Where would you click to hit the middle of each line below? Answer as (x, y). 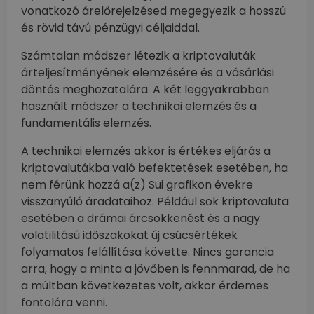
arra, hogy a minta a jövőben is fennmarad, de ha (156, 269)
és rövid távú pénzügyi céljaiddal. (110, 28)
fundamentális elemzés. (86, 123)
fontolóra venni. (64, 302)
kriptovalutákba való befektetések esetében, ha (155, 168)
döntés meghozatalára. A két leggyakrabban (145, 89)
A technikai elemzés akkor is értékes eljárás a (146, 151)
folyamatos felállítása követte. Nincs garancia (148, 252)
